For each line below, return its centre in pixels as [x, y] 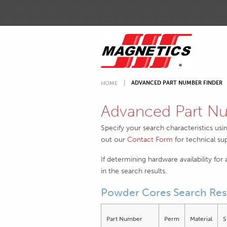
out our [114, 139]
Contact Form [150, 139]
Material [201, 219]
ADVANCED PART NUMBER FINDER [177, 83]
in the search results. [134, 171]
